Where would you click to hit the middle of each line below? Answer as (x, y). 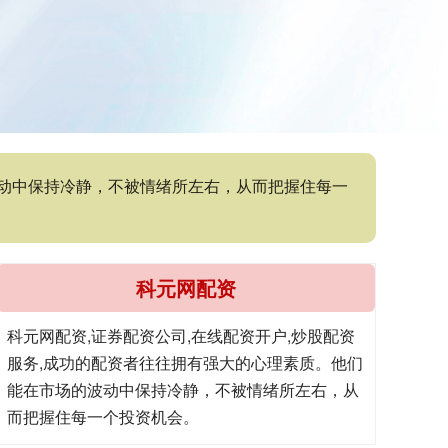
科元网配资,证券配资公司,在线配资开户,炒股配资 (181, 336)
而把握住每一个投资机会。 (103, 417)
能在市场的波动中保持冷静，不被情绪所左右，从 (183, 390)
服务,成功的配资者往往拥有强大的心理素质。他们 (185, 363)
